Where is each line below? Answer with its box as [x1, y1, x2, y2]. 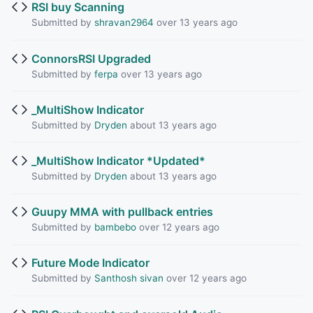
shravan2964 [94, 17, 154, 29]
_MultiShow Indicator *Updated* [31, 154, 205, 168]
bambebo [94, 221, 136, 233]
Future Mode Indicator [31, 256, 150, 270]
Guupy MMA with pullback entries [31, 205, 213, 219]
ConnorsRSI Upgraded [31, 51, 151, 66]
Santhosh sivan [94, 272, 163, 284]
